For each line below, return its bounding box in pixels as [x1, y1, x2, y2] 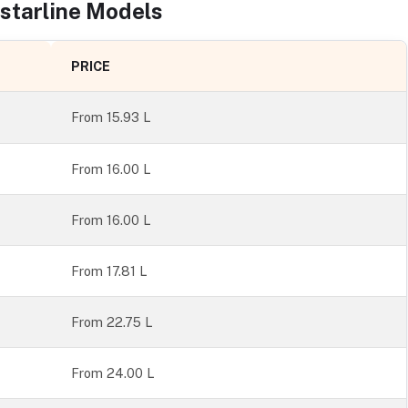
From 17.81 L [71, 263, 148, 280]
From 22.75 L [71, 314, 154, 331]
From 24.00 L [71, 365, 156, 382]
